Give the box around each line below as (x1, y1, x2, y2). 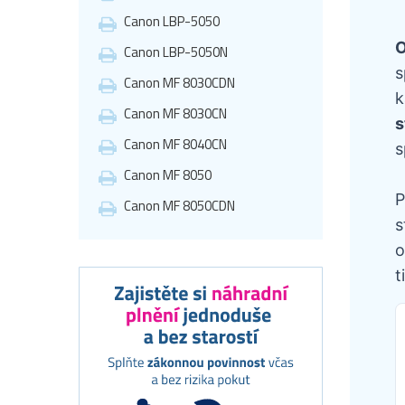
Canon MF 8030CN (124, 102, 227, 124)
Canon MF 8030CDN (124, 71, 235, 93)
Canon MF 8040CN (124, 133, 227, 155)
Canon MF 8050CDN (124, 194, 235, 216)
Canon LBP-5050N (124, 41, 228, 62)
